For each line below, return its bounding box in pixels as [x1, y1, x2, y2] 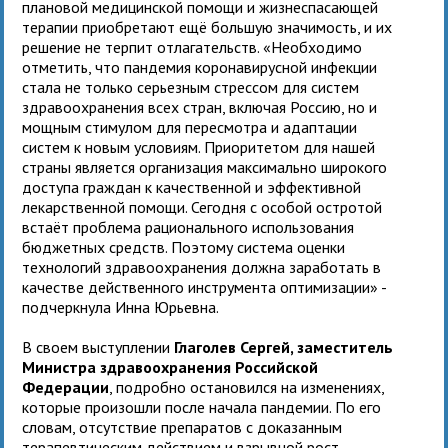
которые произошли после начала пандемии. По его [22, 396, 382, 417]
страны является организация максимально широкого [22, 156, 388, 177]
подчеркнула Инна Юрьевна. [22, 296, 223, 317]
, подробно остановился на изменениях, [109, 376, 385, 397]
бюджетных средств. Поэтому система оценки [22, 236, 346, 257]
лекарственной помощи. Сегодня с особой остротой [22, 196, 383, 217]
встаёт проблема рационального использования [22, 216, 355, 237]
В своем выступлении [22, 336, 175, 357]
